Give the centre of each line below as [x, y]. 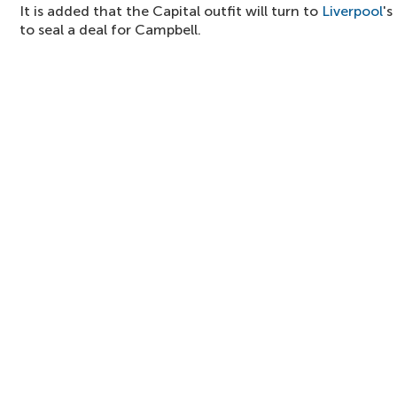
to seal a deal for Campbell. [110, 30]
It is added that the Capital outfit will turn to [171, 11]
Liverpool [352, 11]
